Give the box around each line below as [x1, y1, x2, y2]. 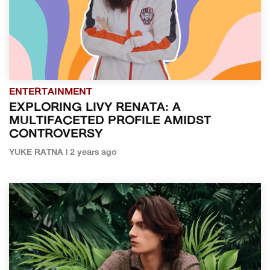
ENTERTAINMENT [9, 87, 92, 97]
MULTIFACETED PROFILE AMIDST [9, 115, 211, 127]
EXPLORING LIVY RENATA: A [9, 101, 181, 114]
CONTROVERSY [9, 128, 102, 140]
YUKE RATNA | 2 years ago [9, 148, 117, 157]
